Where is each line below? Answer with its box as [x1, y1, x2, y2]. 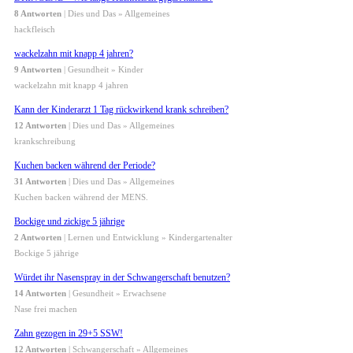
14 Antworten [14, 288, 66, 299]
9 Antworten [14, 65, 61, 75]
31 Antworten [14, 176, 66, 187]
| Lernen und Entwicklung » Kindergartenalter [61, 232, 232, 243]
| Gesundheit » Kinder [61, 65, 143, 75]
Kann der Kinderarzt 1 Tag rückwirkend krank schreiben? [14, 104, 229, 116]
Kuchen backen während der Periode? [14, 160, 155, 172]
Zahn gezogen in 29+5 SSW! [14, 328, 123, 340]
